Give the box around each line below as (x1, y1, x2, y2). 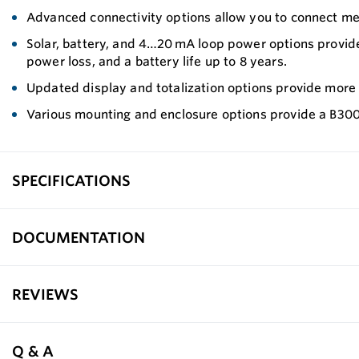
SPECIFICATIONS (12, 171, 131, 189)
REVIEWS (12, 284, 79, 303)
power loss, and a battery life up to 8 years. (26, 54, 287, 69)
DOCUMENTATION (12, 228, 145, 246)
